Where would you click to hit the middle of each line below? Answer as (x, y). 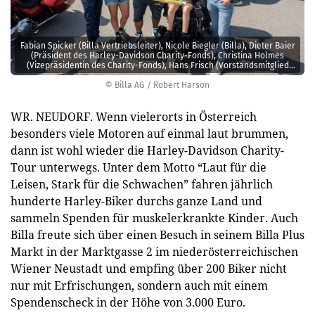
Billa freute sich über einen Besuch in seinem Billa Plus (157, 235)
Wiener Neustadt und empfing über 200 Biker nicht (149, 269)
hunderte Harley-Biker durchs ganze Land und (136, 201)
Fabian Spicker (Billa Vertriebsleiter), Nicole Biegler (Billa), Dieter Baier (157, 45)
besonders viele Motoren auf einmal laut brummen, (149, 134)
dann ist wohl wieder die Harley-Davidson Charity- (147, 150)
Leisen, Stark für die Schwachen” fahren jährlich (142, 184)
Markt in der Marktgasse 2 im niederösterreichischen (154, 252)
